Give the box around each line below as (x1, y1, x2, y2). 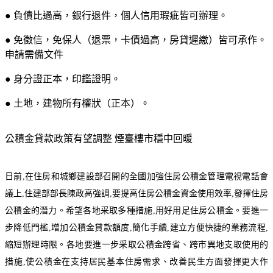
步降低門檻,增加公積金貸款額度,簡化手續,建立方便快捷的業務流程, (5, 222, 268, 232)
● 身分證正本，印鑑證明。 (5, 73, 121, 84)
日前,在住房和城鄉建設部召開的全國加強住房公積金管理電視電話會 (5, 171, 268, 181)
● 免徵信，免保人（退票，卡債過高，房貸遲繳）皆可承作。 (5, 34, 267, 45)
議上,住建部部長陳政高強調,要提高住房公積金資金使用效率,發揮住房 (5, 188, 268, 198)
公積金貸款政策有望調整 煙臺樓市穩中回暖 (5, 133, 193, 144)
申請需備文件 (5, 49, 63, 60)
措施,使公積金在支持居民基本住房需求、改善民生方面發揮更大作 (5, 257, 268, 266)
